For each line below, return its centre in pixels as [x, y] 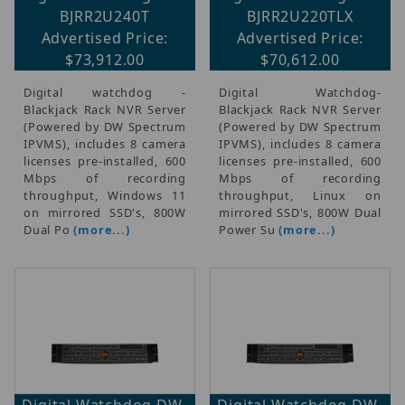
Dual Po [49, 229]
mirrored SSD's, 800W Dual [300, 212]
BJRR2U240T [105, 16]
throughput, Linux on [300, 195]
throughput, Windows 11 [105, 195]
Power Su [249, 229]
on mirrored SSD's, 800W [105, 212]
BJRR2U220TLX [300, 16]
